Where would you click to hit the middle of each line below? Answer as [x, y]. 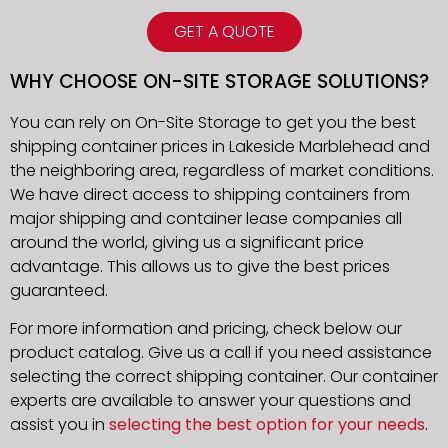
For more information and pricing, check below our [206, 329]
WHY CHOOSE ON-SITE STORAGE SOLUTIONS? [219, 81]
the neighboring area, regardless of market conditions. [222, 170]
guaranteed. [59, 290]
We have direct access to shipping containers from [210, 194]
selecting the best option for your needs [267, 425]
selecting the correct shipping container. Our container [224, 377]
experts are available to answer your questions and [210, 401]
